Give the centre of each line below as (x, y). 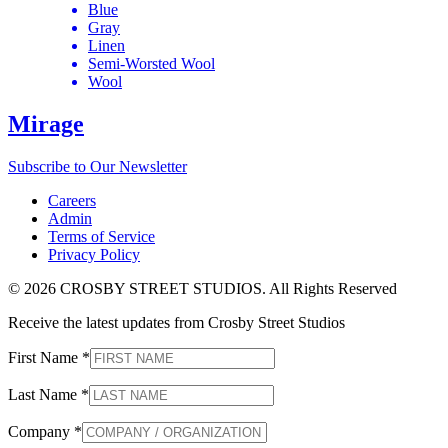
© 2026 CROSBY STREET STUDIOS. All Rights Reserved (202, 288)
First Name (45, 357)
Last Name (44, 394)
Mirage (46, 123)
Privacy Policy (94, 254)
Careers (72, 200)
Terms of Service (101, 236)
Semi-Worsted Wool (151, 63)
